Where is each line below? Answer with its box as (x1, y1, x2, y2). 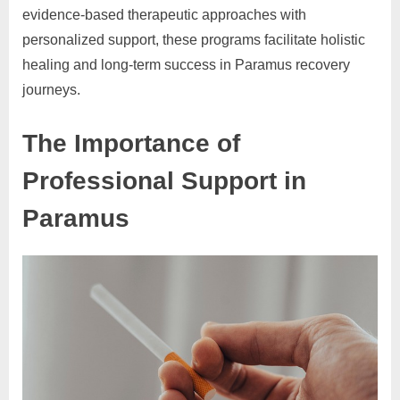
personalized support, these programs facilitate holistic (22, 31, 365, 47)
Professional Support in (22, 165, 306, 195)
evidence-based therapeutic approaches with (22, 6, 306, 22)
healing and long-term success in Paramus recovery (22, 56, 350, 72)
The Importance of (22, 128, 240, 157)
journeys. (22, 81, 80, 97)
